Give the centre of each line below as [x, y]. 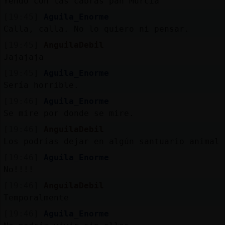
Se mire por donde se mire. [69, 113]
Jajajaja [23, 57]
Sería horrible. [41, 85]
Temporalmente [36, 197]
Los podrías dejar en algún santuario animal [111, 141]
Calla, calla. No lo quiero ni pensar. [96, 29]
